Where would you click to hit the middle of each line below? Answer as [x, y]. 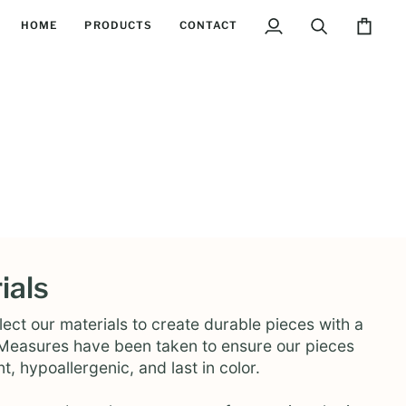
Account [289, 53]
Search [330, 34]
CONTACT [208, 25]
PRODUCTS [118, 25]
